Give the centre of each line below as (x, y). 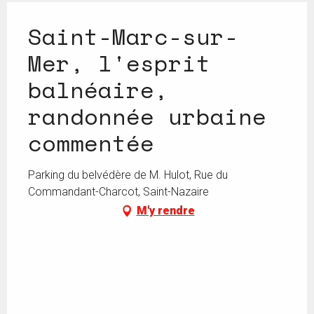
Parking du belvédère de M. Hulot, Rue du (128, 175)
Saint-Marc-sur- (133, 37)
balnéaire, (98, 90)
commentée (91, 143)
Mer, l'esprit (119, 63)
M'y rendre (165, 211)
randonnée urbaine (147, 117)
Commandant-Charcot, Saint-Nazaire (118, 192)
